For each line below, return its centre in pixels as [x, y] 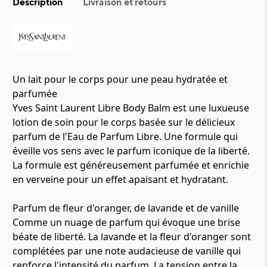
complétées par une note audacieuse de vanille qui [127, 251]
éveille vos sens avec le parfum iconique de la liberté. [131, 151]
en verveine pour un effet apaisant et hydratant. [120, 179]
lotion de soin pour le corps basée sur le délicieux [124, 122]
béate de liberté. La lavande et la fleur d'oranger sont [132, 237]
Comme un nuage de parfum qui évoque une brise [126, 222]
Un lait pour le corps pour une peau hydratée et [120, 79]
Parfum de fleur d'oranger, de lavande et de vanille [126, 208]
